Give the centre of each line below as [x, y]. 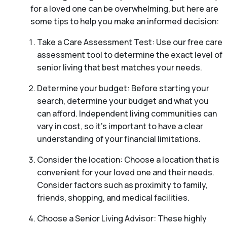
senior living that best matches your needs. [119, 68]
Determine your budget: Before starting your [123, 88]
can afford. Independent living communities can [127, 114]
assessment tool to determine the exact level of [129, 55]
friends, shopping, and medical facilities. [113, 198]
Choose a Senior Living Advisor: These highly [122, 219]
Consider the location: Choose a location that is [128, 160]
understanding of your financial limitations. [119, 139]
